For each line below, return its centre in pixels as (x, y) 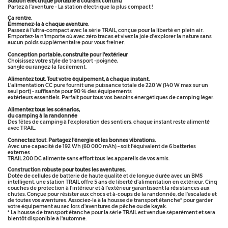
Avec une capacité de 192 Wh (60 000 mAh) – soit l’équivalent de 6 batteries (102, 146)
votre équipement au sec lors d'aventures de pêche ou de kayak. (87, 206)
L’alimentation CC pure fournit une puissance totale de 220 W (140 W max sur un (108, 85)
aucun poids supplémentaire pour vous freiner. (66, 42)
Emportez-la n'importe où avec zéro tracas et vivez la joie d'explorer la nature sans (110, 36)
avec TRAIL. (22, 128)
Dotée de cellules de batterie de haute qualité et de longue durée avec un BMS (105, 176)
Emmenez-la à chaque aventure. (48, 24)
